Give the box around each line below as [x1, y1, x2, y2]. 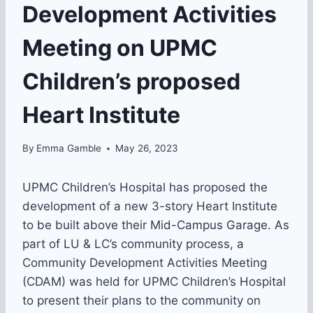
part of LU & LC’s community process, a [22, 237, 244, 252]
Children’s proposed [22, 67, 240, 95]
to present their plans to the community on [22, 293, 261, 308]
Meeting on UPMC [22, 34, 217, 61]
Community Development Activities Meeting [22, 256, 267, 270]
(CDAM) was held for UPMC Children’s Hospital [22, 275, 286, 289]
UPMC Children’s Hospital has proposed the [22, 180, 268, 195]
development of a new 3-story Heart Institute [22, 199, 277, 214]
